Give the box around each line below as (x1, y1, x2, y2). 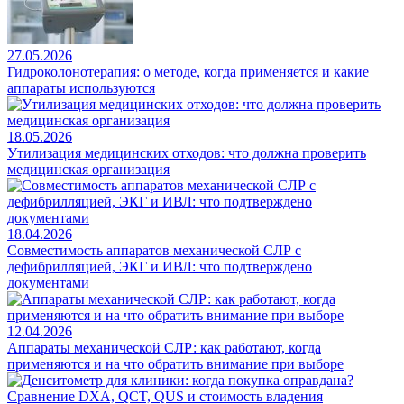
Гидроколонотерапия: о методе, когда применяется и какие (7, 64, 369, 79)
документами (7, 275, 89, 290)
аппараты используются (7, 80, 155, 96)
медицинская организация (7, 161, 170, 177)
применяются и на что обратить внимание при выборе (7, 356, 344, 372)
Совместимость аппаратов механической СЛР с (7, 243, 301, 258)
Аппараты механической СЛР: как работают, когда (7, 340, 321, 355)
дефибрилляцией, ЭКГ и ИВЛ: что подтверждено (7, 259, 312, 274)
